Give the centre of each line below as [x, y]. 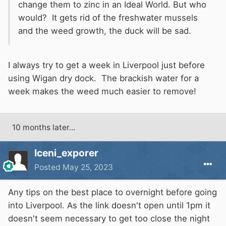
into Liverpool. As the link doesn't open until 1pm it [109, 206]
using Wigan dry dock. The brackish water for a [103, 78]
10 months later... [44, 128]
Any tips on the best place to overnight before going [112, 192]
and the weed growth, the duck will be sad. [105, 31]
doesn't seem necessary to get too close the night [109, 219]
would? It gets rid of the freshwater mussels [108, 18]
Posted [48, 167]
